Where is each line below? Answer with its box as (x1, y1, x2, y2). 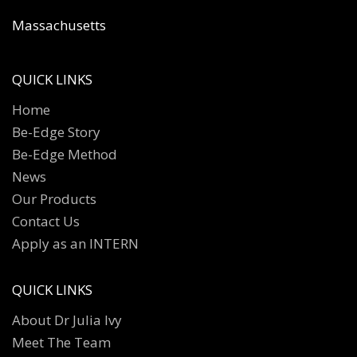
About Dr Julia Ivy (12, 311, 122, 330)
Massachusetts (12, 16, 106, 35)
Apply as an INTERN (12, 234, 139, 253)
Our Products (12, 190, 96, 209)
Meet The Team (12, 333, 111, 352)
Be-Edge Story (12, 123, 100, 142)
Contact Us (12, 212, 80, 231)
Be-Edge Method (12, 145, 117, 164)
